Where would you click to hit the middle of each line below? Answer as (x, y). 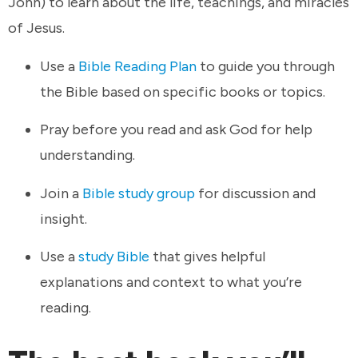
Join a (61, 193)
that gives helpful (207, 257)
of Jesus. (38, 28)
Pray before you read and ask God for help (176, 130)
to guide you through (266, 66)
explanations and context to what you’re (171, 282)
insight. (65, 219)
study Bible (114, 257)
